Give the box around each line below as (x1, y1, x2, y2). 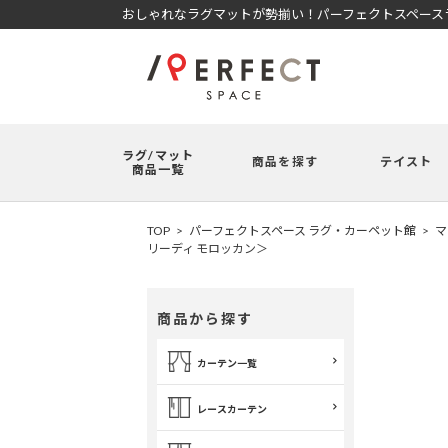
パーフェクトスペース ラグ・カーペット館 (189, 223, 416, 238)
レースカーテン (197, 403, 267, 415)
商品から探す (157, 310, 253, 327)
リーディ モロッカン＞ (147, 241, 268, 256)
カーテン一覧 (197, 357, 257, 369)
